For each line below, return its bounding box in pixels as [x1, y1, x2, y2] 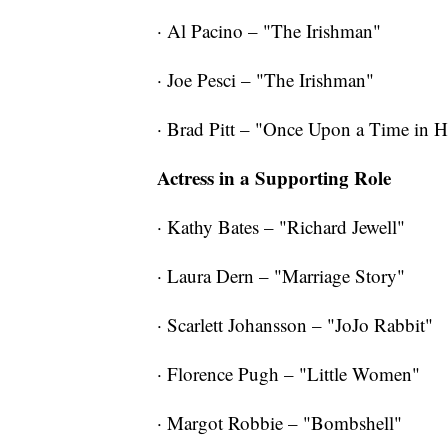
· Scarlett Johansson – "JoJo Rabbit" [157, 312, 433, 338]
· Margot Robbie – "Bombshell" [157, 410, 402, 436]
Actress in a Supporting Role [157, 164, 391, 192]
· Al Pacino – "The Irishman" [157, 18, 381, 44]
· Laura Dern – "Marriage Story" [157, 263, 405, 289]
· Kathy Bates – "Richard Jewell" [157, 214, 405, 240]
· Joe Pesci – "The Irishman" [157, 67, 374, 93]
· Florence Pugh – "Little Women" [157, 361, 420, 387]
